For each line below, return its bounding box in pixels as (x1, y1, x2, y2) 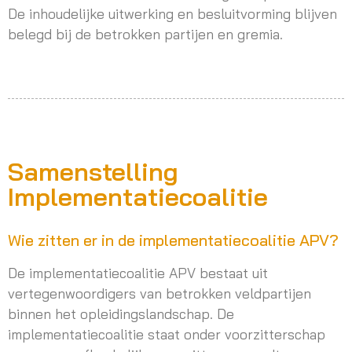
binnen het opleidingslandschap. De (8, 304, 234, 322)
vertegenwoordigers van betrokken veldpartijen (8, 284, 311, 302)
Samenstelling (8, 155, 178, 187)
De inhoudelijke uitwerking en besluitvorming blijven (8, 4, 337, 22)
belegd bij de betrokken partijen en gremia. (8, 24, 283, 42)
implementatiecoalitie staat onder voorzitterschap (8, 324, 325, 343)
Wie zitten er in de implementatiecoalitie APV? (8, 229, 339, 250)
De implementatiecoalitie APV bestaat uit (8, 263, 268, 281)
